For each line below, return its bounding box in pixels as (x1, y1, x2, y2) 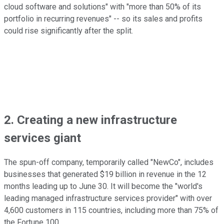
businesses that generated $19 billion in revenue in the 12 (4, 169, 206, 179)
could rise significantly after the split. (4, 25, 133, 35)
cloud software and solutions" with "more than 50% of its (4, 1, 201, 11)
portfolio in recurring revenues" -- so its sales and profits (4, 13, 202, 23)
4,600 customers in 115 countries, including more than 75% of (4, 205, 218, 215)
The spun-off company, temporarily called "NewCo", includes (4, 157, 213, 167)
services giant (4, 130, 81, 145)
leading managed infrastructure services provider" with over (4, 193, 212, 203)
